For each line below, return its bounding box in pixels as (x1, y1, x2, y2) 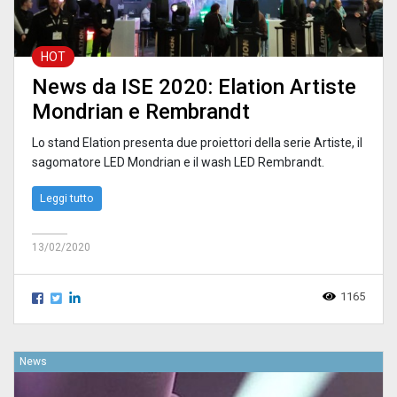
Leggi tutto (40, 191, 94, 206)
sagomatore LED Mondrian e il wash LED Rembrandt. (32, 155, 324, 170)
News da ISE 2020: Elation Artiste (32, 74, 356, 100)
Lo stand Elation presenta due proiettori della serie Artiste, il (32, 136, 362, 151)
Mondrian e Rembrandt (32, 99, 250, 125)
